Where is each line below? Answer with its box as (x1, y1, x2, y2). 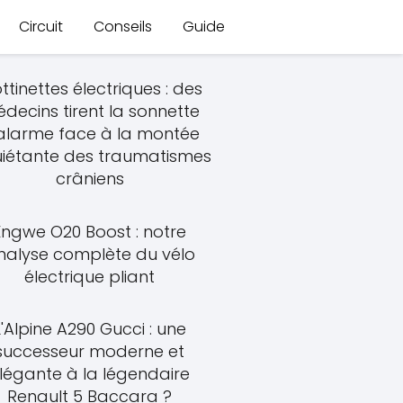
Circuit (19, 16, 63, 37)
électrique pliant (24, 264, 156, 288)
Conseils (94, 16, 152, 37)
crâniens (55, 167, 124, 190)
